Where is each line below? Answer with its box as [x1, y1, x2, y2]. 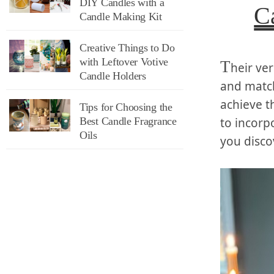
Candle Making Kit [80, 10, 162, 23]
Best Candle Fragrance [80, 115, 177, 127]
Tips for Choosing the [80, 101, 172, 113]
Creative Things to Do [80, 42, 175, 54]
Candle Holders [80, 70, 146, 82]
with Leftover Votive [80, 56, 168, 68]
